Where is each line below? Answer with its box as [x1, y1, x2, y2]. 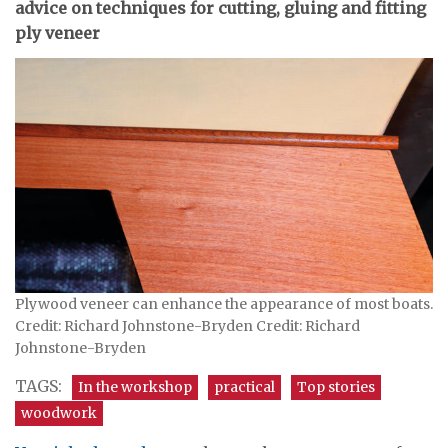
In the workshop [78, 377, 192, 396]
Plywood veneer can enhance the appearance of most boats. [15, 294, 433, 313]
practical [214, 377, 275, 396]
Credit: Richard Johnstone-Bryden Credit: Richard [15, 316, 360, 335]
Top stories [297, 377, 375, 396]
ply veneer [15, 22, 100, 43]
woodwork [21, 404, 97, 422]
